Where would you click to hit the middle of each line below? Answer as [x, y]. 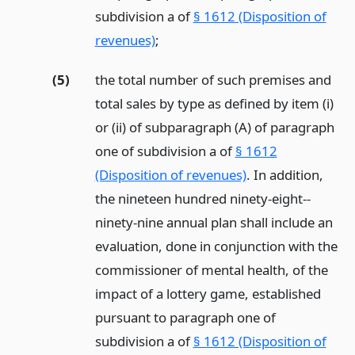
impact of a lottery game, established [208, 294]
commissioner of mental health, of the [211, 270]
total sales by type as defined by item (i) [214, 104]
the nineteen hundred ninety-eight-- [202, 199]
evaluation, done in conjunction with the [216, 246]
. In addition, [284, 175]
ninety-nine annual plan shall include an [214, 223]
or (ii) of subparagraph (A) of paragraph [214, 128]
